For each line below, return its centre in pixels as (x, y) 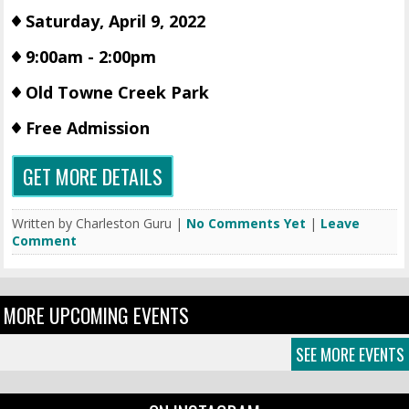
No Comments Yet (246, 224)
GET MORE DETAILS (93, 177)
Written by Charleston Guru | (100, 224)
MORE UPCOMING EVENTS (97, 315)
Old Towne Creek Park (118, 93)
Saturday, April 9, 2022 (116, 21)
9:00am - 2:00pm (91, 57)
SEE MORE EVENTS (350, 355)
